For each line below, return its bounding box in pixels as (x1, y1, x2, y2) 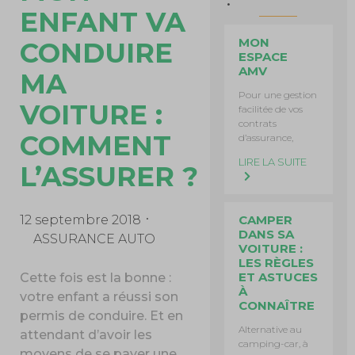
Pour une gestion (239, 89, 318, 101)
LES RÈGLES (239, 255, 315, 270)
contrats (239, 117, 277, 129)
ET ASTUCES (239, 269, 319, 284)
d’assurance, (239, 132, 294, 143)
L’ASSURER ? (20, 159, 199, 193)
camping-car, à (239, 338, 309, 349)
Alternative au (239, 323, 303, 335)
